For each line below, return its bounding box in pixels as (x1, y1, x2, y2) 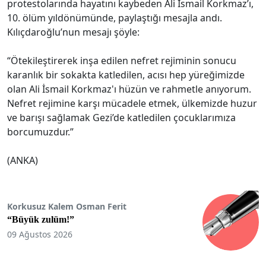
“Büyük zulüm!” (7, 214, 74, 225)
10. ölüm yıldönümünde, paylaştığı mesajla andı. (7, 11, 222, 24)
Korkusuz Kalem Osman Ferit (7, 201, 126, 213)
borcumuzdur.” (7, 125, 74, 138)
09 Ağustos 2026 (7, 229, 72, 240)
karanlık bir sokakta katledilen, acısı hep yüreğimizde (7, 68, 245, 81)
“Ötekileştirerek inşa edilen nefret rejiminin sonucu (7, 53, 236, 67)
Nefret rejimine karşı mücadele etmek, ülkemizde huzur (7, 96, 257, 110)
